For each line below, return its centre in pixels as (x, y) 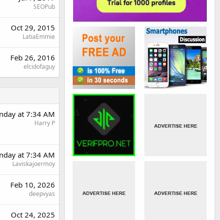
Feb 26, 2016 (33, 57)
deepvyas (42, 194)
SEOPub (44, 7)
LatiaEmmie (39, 37)
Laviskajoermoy (34, 164)
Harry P (45, 123)
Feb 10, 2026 (33, 185)
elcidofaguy (39, 67)
